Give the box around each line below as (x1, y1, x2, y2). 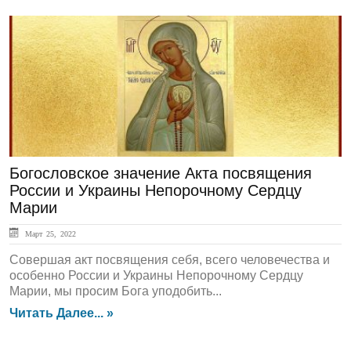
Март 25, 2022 (21, 230, 76, 237)
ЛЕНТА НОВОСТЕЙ (19, 33, 160, 50)
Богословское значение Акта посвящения (9, 165, 312, 182)
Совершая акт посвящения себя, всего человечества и (9, 253, 330, 266)
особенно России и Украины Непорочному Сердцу (9, 269, 303, 282)
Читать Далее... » (9, 306, 114, 320)
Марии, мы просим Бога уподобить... (9, 284, 222, 298)
